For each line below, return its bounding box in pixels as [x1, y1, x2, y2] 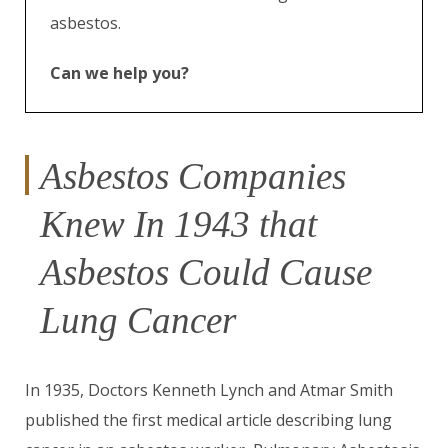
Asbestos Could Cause [40, 252, 372, 293]
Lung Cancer [40, 300, 236, 341]
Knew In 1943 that [40, 204, 317, 245]
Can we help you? [50, 62, 189, 84]
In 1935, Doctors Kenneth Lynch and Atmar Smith [25, 379, 393, 401]
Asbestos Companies [40, 156, 346, 197]
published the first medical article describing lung [25, 409, 392, 431]
